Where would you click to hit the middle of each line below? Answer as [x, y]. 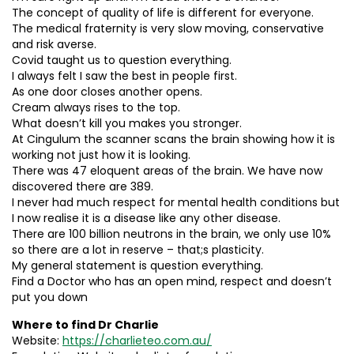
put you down [50, 297]
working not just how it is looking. [101, 155]
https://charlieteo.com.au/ [137, 341]
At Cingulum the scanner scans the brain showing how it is [173, 139]
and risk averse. [54, 44]
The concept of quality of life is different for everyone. [163, 13]
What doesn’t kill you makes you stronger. [127, 123]
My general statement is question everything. [137, 265]
